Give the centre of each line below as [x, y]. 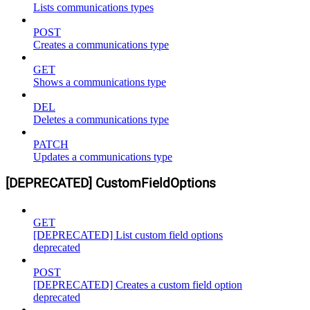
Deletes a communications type [101, 119]
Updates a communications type [103, 156]
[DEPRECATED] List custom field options [128, 235]
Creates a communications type [101, 44]
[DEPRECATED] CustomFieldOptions [111, 184]
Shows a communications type [100, 82]
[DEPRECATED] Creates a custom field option [138, 285]
